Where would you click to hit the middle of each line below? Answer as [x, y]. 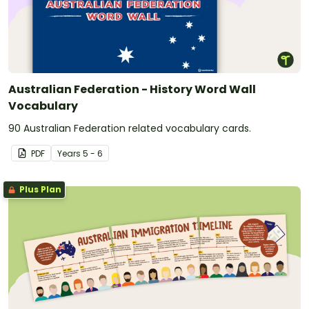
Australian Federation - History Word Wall [132, 89]
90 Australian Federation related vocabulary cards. [130, 128]
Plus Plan [39, 189]
